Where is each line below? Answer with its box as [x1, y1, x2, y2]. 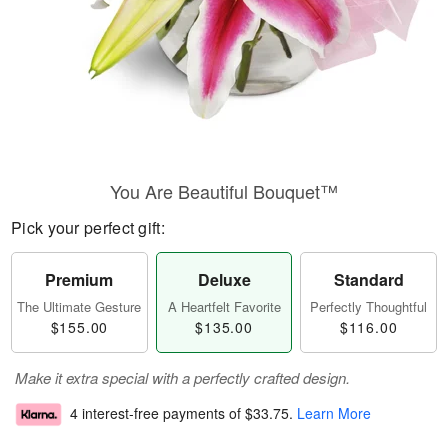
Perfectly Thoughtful [310, 297, 428, 316]
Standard [333, 268, 404, 291]
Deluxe [197, 268, 251, 291]
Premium [45, 268, 114, 291]
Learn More [297, 403, 371, 424]
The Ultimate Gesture [17, 297, 142, 316]
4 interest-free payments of [70, 403, 245, 424]
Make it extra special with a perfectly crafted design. [15, 367, 350, 388]
